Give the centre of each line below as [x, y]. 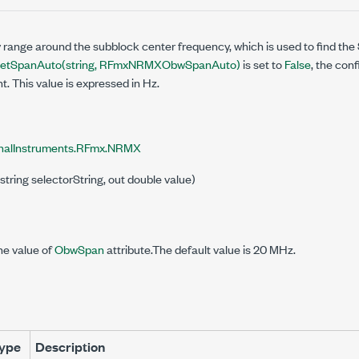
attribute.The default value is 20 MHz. [200, 249]
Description [70, 347]
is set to [262, 64]
